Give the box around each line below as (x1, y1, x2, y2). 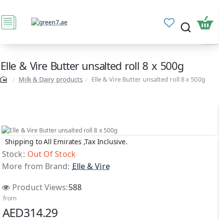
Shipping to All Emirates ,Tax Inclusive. (4, 136, 128, 146)
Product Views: (12, 181, 68, 193)
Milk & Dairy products (19, 75, 83, 84)
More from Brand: (2, 161, 70, 172)
